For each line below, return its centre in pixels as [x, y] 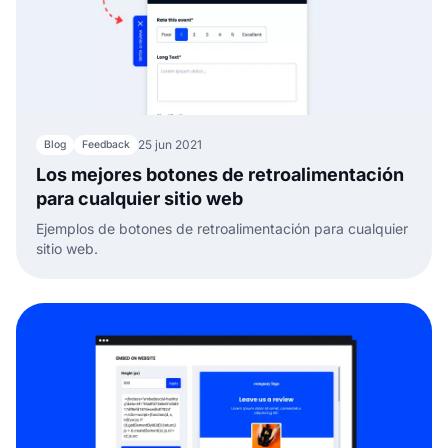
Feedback [106, 144]
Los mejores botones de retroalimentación [220, 174]
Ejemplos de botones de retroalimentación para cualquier [222, 228]
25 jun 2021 [170, 144]
